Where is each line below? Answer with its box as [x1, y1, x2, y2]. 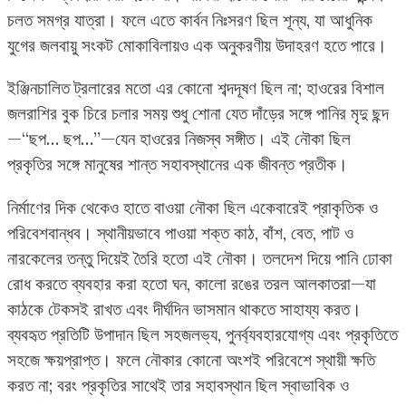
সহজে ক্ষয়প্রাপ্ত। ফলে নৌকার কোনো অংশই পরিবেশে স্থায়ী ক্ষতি [7, 348, 375, 371]
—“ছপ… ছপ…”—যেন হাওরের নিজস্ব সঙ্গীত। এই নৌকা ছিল [7, 128, 351, 150]
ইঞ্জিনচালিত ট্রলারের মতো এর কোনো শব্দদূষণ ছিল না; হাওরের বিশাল [7, 77, 384, 100]
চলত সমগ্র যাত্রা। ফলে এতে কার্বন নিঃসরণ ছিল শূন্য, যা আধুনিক [7, 9, 372, 32]
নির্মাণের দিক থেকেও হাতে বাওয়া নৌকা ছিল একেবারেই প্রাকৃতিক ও [7, 196, 378, 218]
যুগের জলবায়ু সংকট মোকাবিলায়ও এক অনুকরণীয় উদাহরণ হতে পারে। [7, 34, 387, 57]
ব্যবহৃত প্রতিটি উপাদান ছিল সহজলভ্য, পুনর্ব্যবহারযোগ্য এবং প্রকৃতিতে [7, 323, 398, 345]
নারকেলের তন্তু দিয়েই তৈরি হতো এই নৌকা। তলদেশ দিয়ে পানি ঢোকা [7, 246, 392, 269]
